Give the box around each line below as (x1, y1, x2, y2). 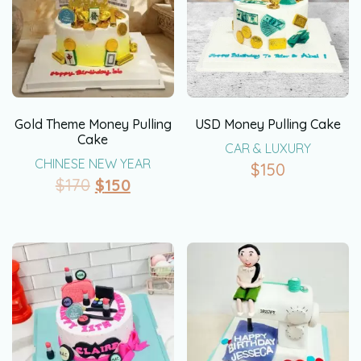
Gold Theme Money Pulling (14, 115, 172, 132)
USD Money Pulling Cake (195, 115, 342, 132)
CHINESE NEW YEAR (35, 155, 151, 172)
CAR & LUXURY (225, 139, 312, 156)
